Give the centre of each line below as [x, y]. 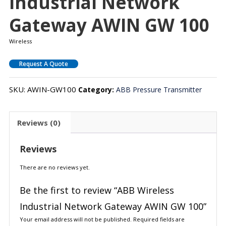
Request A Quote [43, 64]
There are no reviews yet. [54, 167]
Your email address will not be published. [75, 219]
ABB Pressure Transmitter [159, 90]
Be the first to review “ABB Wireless [97, 190]
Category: [97, 90]
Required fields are [159, 219]
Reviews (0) [39, 122]
